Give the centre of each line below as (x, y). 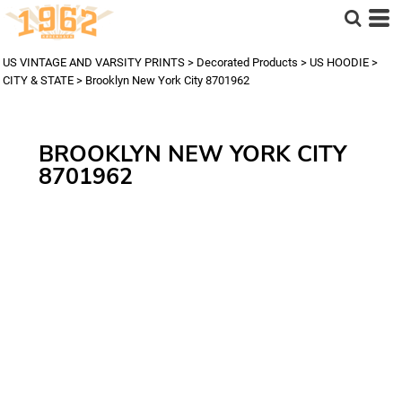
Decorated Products (247, 62)
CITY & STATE (38, 80)
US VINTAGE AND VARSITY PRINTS (94, 62)
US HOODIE (339, 62)
